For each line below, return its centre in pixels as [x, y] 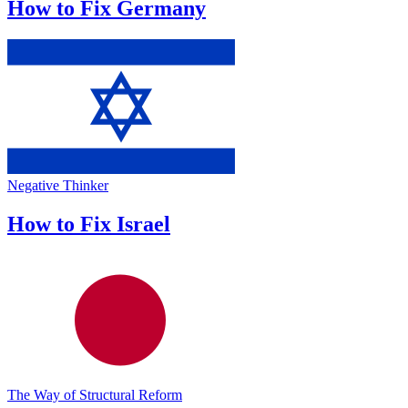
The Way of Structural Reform [95, 394]
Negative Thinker [58, 185]
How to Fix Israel [89, 224]
